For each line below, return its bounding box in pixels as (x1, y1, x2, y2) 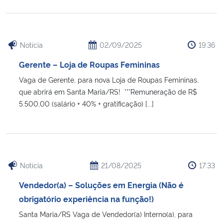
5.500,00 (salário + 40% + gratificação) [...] (19, 98, 154, 108)
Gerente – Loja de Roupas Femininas (19, 58, 160, 70)
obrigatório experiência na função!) (19, 193, 154, 204)
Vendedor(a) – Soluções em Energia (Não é (19, 179, 184, 190)
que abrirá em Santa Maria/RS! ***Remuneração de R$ (19, 86, 197, 96)
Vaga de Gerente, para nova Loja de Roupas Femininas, (19, 74, 199, 84)
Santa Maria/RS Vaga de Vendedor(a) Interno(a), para (19, 209, 193, 219)
